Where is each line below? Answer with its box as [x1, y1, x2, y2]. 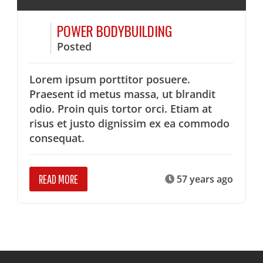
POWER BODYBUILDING [57, 21, 173, 42]
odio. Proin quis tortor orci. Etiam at [29, 102, 213, 116]
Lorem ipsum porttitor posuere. [29, 72, 191, 87]
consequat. [29, 131, 85, 146]
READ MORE [39, 172, 79, 187]
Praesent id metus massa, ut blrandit [29, 87, 216, 102]
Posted [57, 39, 92, 54]
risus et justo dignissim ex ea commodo [29, 116, 230, 131]
